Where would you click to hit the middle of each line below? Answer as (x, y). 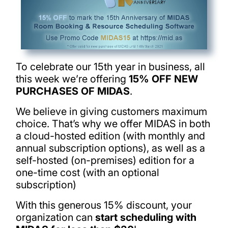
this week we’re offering (72, 79)
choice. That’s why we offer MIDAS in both (113, 123)
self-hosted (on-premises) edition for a (105, 160)
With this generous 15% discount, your (104, 205)
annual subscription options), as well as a (110, 148)
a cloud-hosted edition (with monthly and (110, 136)
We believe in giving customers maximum (111, 111)
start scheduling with (146, 217)
